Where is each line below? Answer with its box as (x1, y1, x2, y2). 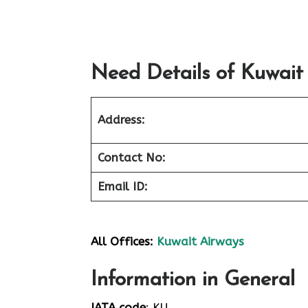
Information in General (91, 269, 295, 291)
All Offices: (91, 234, 153, 248)
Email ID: (97, 179, 148, 193)
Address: (97, 113, 145, 126)
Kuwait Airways (157, 234, 244, 248)
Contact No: (97, 151, 166, 164)
